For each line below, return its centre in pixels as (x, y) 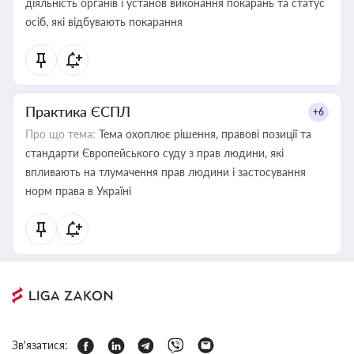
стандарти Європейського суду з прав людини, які (154, 153)
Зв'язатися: (40, 345)
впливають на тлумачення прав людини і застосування (166, 172)
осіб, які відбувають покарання (104, 22)
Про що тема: (60, 134)
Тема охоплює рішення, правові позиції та (203, 134)
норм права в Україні (78, 191)
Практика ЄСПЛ (78, 111)
